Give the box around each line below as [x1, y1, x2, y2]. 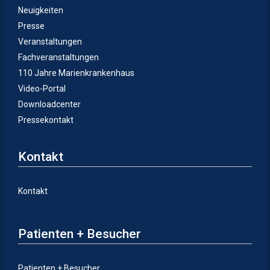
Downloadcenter [18, 99, 81, 109]
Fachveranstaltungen [18, 52, 99, 62]
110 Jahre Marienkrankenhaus [18, 67, 134, 78]
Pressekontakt [18, 115, 74, 125]
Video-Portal [18, 83, 66, 93]
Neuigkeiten [18, 5, 63, 15]
